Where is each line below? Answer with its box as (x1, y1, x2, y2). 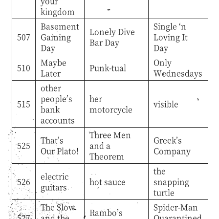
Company (153, 145, 191, 156)
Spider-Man (153, 201, 198, 213)
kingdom (40, 5, 75, 17)
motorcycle (89, 103, 132, 115)
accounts (40, 114, 75, 126)
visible (153, 98, 178, 109)
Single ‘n (153, 20, 186, 32)
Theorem (89, 150, 124, 162)
